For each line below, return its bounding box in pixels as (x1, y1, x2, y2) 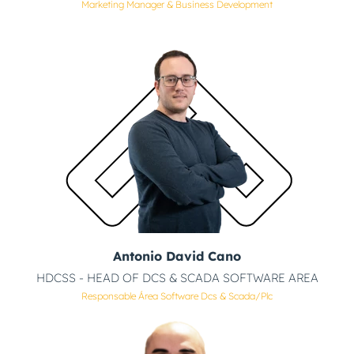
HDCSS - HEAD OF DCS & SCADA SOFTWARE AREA (36, 270, 318, 286)
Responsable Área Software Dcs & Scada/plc (81, 290, 273, 303)
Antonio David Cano (113, 248, 241, 265)
